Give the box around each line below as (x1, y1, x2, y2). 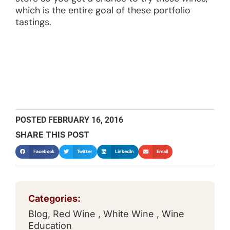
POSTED (15, 114, 46, 125)
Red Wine (53, 208, 98, 220)
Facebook (33, 148, 55, 155)
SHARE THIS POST (15, 129, 89, 140)
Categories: (28, 193, 81, 204)
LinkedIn (115, 148, 135, 155)
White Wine (103, 208, 157, 220)
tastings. (15, 15, 51, 28)
